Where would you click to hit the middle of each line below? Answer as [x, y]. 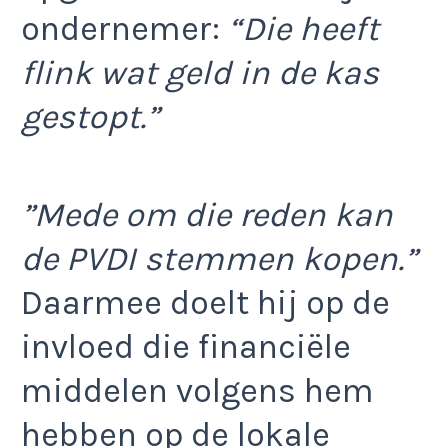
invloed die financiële [186, 347]
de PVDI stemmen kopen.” [219, 259]
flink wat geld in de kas [200, 72]
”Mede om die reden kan [207, 215]
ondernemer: [124, 28]
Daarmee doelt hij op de [205, 303]
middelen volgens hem [197, 391]
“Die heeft [303, 28]
